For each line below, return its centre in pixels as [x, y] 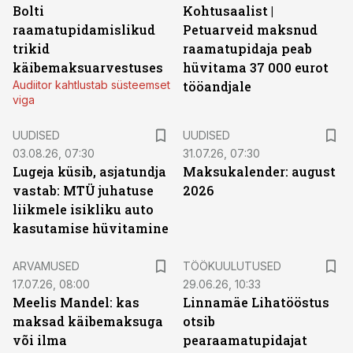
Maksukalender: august [259, 171]
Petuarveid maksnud [250, 30]
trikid [31, 48]
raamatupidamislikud [84, 30]
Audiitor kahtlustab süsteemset [91, 85]
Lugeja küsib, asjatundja [89, 171]
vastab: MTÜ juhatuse [83, 190]
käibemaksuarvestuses [88, 67]
